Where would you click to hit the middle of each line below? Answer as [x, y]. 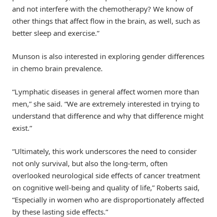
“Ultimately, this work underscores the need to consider [104, 151]
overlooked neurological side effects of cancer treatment [106, 176]
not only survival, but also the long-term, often [90, 163]
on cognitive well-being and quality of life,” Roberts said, [106, 188]
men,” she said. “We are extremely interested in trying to [106, 104]
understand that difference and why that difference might [108, 116]
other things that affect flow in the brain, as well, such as [106, 21]
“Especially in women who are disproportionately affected [108, 200]
